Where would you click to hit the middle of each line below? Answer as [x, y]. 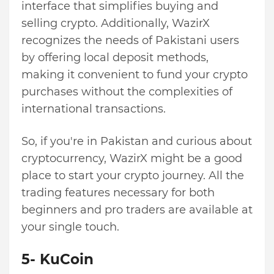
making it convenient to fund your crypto [135, 75]
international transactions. [95, 109]
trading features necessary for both [118, 193]
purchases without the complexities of [127, 92]
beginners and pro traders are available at [137, 210]
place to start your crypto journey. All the [133, 176]
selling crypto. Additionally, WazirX [116, 24]
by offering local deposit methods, [115, 58]
